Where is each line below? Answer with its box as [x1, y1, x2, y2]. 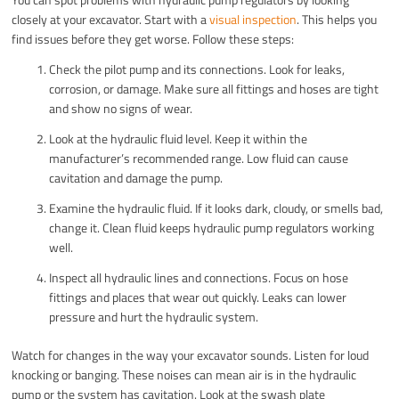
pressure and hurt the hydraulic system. [49, 307, 259, 327]
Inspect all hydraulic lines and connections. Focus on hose [49, 268, 349, 288]
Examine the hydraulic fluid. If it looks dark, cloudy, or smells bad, [49, 199, 384, 218]
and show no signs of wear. [49, 99, 193, 118]
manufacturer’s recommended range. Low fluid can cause [49, 149, 349, 168]
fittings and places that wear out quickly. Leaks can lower [49, 288, 347, 307]
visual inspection [209, 10, 297, 29]
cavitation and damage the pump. [49, 168, 224, 188]
